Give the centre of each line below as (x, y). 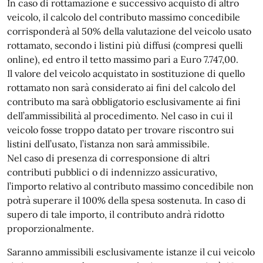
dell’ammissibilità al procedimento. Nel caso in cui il (120, 115)
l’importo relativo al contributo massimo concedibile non (130, 186)
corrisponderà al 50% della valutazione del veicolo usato (129, 31)
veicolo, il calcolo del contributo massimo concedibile (124, 17)
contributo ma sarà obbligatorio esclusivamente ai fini (124, 101)
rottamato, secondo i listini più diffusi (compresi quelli (125, 45)
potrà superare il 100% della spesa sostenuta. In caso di (127, 200)
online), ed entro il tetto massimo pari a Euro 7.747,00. (123, 59)
